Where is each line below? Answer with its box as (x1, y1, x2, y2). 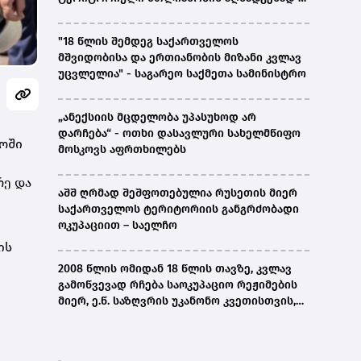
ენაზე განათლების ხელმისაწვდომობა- (58, 342, 280, 357)
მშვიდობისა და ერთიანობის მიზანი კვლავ (58, 51, 301, 65)
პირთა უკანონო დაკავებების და (58, 310, 239, 325)
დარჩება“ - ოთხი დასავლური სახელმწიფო (58, 127, 301, 141)
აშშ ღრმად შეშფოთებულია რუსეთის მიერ (58, 186, 297, 201)
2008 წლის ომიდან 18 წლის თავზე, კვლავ (58, 262, 292, 276)
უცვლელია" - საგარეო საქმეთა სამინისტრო (58, 67, 306, 81)
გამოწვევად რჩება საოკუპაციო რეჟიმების (58, 278, 297, 293)
